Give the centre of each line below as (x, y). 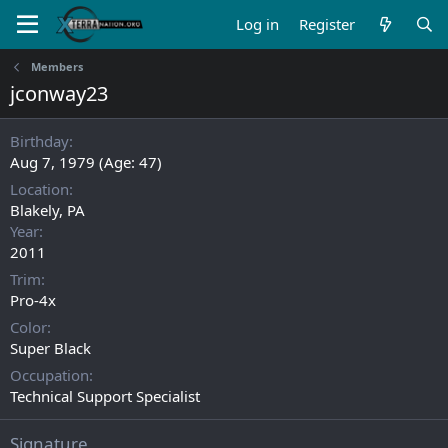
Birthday (39, 141)
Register (327, 24)
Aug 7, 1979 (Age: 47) (86, 162)
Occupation (49, 375)
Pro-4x (33, 300)
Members (56, 66)
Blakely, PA (47, 210)
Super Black (50, 348)
